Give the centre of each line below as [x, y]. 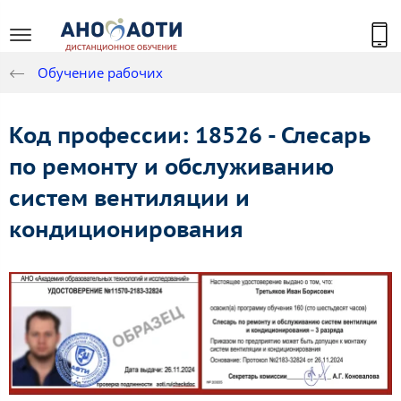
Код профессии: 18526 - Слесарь [190, 136]
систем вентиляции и [129, 198]
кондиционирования [126, 230]
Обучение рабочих [100, 73]
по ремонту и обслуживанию [171, 167]
